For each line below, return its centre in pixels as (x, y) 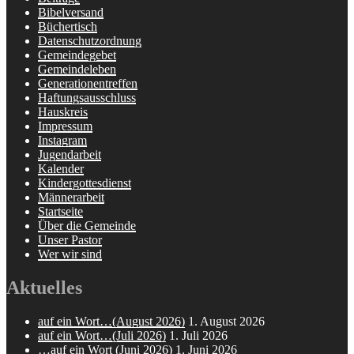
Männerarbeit (71, 198)
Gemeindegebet (77, 55)
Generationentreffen (88, 84)
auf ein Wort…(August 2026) (111, 322)
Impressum (65, 126)
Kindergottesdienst (85, 183)
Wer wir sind (70, 254)
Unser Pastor (70, 240)
